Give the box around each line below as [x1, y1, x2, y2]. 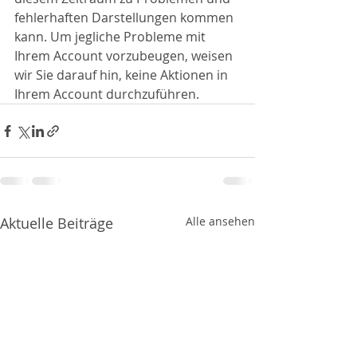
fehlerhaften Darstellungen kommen [14, 9, 237, 26]
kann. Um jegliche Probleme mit [14, 28, 209, 45]
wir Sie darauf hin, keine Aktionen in [14, 66, 231, 84]
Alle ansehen [186, 214, 255, 229]
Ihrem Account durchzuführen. [14, 85, 199, 103]
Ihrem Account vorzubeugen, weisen [14, 47, 236, 65]
